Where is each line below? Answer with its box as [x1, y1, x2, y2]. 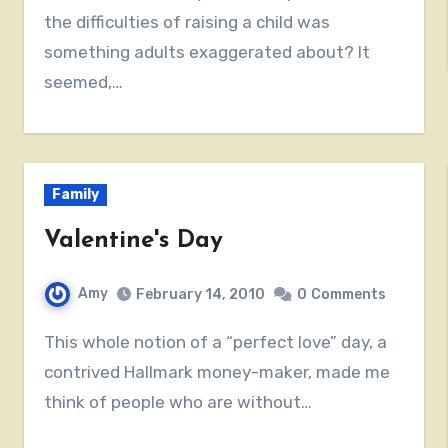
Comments [311, 285, 387, 303]
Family [52, 185, 100, 203]
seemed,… [44, 71, 124, 92]
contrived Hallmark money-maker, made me [44, 361, 391, 382]
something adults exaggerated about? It [44, 41, 371, 62]
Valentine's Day [44, 228, 224, 253]
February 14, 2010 [136, 285, 266, 303]
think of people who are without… [44, 391, 313, 412]
